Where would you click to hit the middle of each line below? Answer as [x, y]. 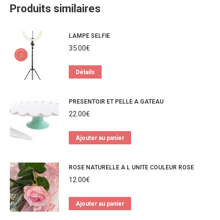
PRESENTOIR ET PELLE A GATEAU [116, 101]
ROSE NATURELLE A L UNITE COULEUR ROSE [131, 167]
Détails [85, 72]
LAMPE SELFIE [89, 36]
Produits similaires [55, 8]
